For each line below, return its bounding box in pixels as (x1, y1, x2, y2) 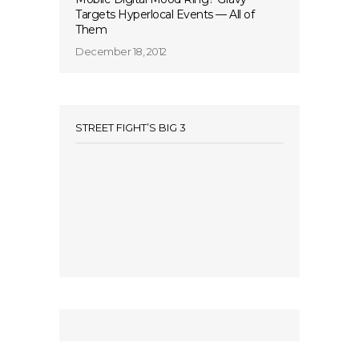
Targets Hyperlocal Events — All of (75, 7, 254, 22)
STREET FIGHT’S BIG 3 (75, 121, 186, 135)
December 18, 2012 (75, 45, 167, 58)
